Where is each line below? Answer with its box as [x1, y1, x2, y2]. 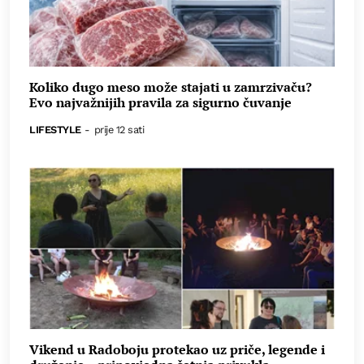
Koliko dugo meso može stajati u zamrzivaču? [29, 77, 312, 96]
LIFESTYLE [29, 123, 81, 136]
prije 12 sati [93, 123, 145, 136]
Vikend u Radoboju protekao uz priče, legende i [29, 340, 325, 358]
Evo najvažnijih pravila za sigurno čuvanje [29, 93, 292, 111]
